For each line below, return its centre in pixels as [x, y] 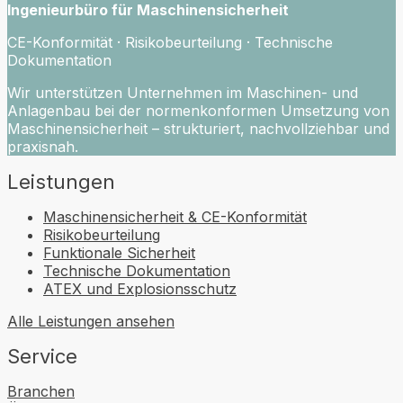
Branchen [41, 391]
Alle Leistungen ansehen [91, 321]
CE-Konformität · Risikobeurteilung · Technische [170, 42]
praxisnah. [43, 147]
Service [42, 356]
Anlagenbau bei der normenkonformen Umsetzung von [198, 111]
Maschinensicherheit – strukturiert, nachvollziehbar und [198, 129]
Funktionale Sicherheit [119, 253]
